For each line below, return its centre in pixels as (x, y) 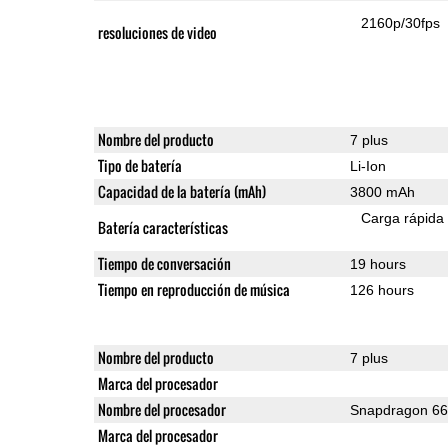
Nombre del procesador (161, 409)
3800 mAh (382, 191)
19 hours (377, 263)
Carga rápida (403, 217)
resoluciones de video (157, 32)
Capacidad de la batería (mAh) (181, 191)
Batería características (162, 227)
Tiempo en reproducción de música (193, 289)
